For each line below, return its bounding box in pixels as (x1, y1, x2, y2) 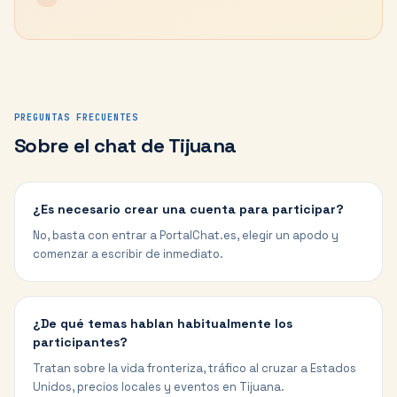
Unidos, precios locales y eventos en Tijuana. (33, 379, 284, 394)
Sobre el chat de (14, 133, 168, 158)
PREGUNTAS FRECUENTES (14, 112, 138, 123)
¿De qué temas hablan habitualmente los (33, 315, 292, 331)
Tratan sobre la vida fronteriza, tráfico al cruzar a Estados (33, 361, 356, 376)
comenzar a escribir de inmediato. (33, 246, 223, 261)
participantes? (33, 334, 128, 350)
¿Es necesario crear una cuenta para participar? (33, 201, 344, 217)
